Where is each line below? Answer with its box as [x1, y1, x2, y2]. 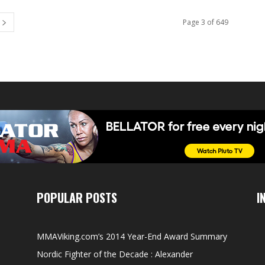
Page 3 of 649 [183, 17, 228, 28]
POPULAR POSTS [37, 189, 117, 207]
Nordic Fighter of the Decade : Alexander [37, 248, 193, 260]
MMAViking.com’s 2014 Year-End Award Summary [37, 231, 227, 243]
